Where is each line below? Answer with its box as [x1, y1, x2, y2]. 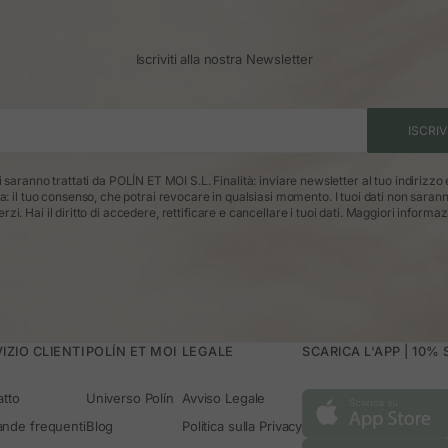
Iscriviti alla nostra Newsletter [135, 51, 313, 68]
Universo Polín [85, 390, 174, 407]
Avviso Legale [181, 390, 266, 407]
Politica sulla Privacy [181, 418, 303, 435]
